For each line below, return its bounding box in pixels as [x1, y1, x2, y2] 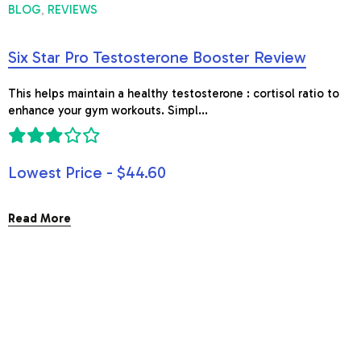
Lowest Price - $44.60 [8, 163, 166, 182]
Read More [8, 211, 71, 226]
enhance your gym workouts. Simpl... [8, 103, 208, 118]
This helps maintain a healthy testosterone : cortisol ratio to [8, 86, 339, 101]
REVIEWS [48, 2, 98, 17]
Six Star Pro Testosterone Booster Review [8, 48, 306, 67]
